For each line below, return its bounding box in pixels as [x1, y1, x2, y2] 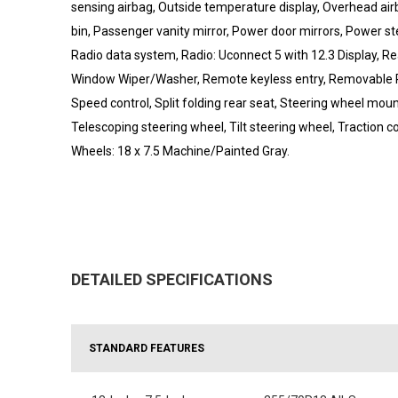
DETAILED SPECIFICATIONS [71, 269, 273, 289]
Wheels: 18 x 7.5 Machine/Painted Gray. [71, 143, 290, 158]
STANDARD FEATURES [89, 341, 204, 354]
